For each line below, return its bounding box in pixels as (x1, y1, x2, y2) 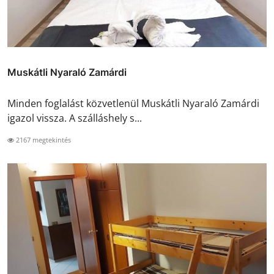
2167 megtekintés (14, 135, 71, 144)
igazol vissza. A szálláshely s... (7, 111, 142, 125)
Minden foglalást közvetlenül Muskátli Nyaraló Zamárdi (7, 96, 259, 110)
